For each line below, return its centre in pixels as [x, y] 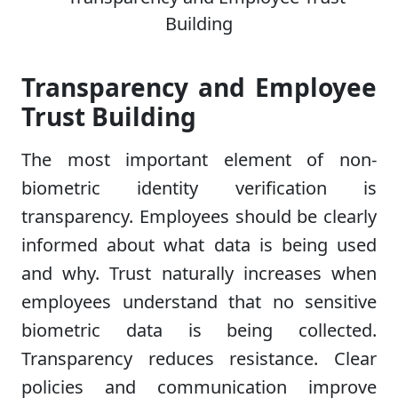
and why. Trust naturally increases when [199, 274]
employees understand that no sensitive [199, 302]
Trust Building [109, 117]
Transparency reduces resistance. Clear [199, 359]
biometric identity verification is [199, 188]
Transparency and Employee [199, 88]
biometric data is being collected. [199, 330]
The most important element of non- [199, 160]
